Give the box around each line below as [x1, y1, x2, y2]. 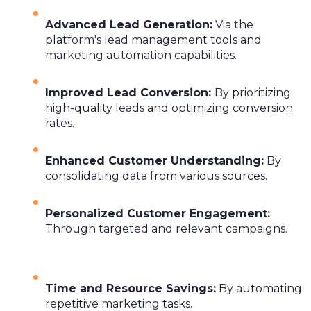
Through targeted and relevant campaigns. [45, 221, 287, 235]
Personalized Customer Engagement [45, 206, 267, 220]
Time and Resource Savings [45, 281, 213, 295]
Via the [212, 17, 253, 31]
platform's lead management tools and [45, 33, 262, 47]
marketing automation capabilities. [45, 48, 237, 62]
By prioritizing [215, 85, 291, 99]
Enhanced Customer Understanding [45, 153, 261, 167]
